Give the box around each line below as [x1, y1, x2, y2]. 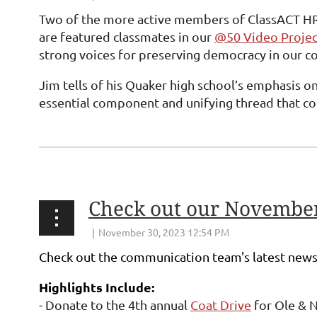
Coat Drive [190, 297, 251, 312]
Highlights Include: [39, 279, 154, 295]
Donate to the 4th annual [42, 297, 190, 312]
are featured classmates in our [39, 29, 214, 44]
